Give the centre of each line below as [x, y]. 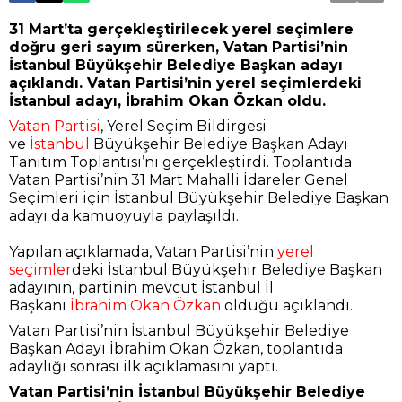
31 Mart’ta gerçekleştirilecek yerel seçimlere [181, 29]
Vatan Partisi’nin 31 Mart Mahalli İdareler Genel [179, 180]
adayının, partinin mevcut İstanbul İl [141, 288]
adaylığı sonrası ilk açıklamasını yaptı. [144, 367]
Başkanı [39, 306]
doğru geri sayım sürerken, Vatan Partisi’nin [179, 47]
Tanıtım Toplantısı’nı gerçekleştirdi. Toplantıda [180, 162]
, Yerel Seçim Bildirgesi [184, 126]
